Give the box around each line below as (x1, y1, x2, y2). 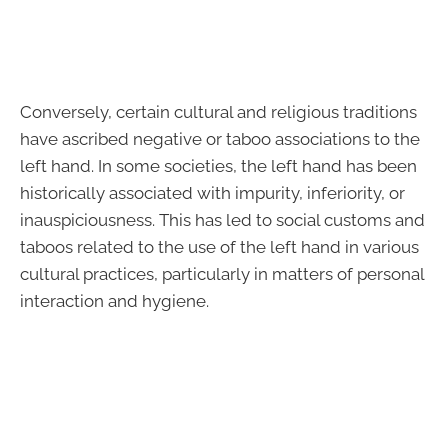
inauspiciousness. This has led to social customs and (20, 209, 425, 230)
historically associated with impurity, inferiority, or (20, 182, 405, 203)
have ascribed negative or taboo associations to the (20, 128, 420, 149)
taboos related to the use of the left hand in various (20, 236, 419, 257)
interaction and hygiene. (20, 290, 209, 311)
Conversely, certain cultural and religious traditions (20, 101, 417, 122)
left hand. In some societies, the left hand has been (20, 155, 417, 176)
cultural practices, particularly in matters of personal (20, 263, 424, 284)
